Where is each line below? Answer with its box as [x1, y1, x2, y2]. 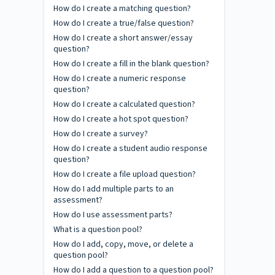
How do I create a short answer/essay [53, 32, 193, 44]
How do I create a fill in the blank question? [53, 58, 209, 70]
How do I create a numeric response [53, 72, 186, 85]
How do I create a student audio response [53, 142, 207, 155]
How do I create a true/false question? [53, 17, 194, 29]
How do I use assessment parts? [53, 209, 172, 221]
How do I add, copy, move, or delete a [53, 238, 193, 250]
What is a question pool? [53, 223, 142, 236]
